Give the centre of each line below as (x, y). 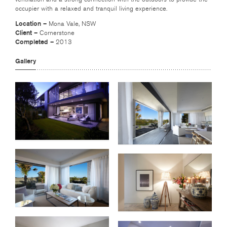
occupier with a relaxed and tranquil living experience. (91, 9)
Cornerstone (57, 33)
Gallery (26, 61)
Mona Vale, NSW (72, 24)
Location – (32, 24)
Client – (27, 33)
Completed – (35, 42)
